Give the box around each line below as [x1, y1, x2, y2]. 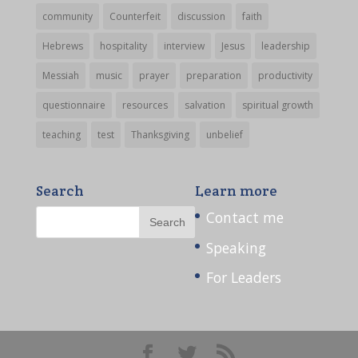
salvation [184, 97, 225, 112]
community [42, 9, 93, 23]
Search [35, 181, 84, 200]
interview [163, 38, 205, 53]
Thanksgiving [130, 127, 189, 141]
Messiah [42, 68, 79, 82]
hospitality [99, 38, 147, 53]
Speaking [206, 237, 267, 257]
